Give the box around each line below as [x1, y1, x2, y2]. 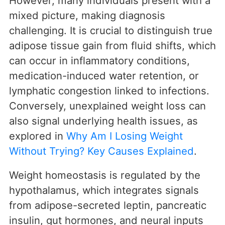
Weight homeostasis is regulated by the [9, 169, 200, 182]
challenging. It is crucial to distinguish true [9, 24, 212, 37]
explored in [9, 130, 66, 143]
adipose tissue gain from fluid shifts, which [9, 39, 216, 52]
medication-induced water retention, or [9, 69, 199, 82]
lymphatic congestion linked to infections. [9, 84, 209, 97]
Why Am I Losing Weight [66, 130, 183, 143]
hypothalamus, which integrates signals [9, 184, 199, 197]
